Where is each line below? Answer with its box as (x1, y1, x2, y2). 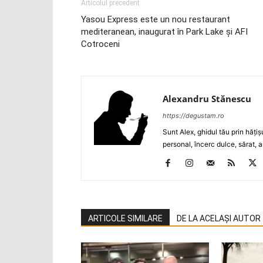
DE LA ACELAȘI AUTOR (177, 214, 261, 223)
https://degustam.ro (163, 112, 224, 120)
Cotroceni (81, 39, 120, 49)
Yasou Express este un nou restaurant (81, 14, 230, 25)
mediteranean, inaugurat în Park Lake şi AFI (81, 26, 248, 37)
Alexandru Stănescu (163, 93, 251, 104)
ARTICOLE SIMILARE (88, 214, 163, 223)
